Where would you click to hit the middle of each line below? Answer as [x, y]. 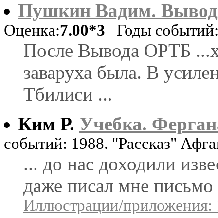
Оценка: [32, 30]
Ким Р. [49, 124]
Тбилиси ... [68, 94]
